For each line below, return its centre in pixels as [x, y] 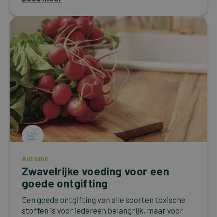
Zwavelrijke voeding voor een [96, 171]
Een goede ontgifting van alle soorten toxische [104, 199]
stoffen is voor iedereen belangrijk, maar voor [102, 210]
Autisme [35, 158]
